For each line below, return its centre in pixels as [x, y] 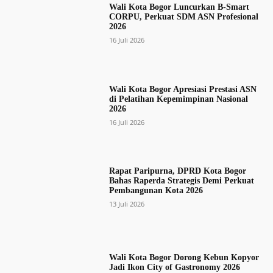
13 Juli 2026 [126, 204]
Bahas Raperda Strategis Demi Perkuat [181, 180]
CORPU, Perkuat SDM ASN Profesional [183, 17]
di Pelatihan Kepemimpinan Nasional [178, 99]
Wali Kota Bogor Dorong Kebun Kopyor [184, 258]
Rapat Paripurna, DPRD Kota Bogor [177, 171]
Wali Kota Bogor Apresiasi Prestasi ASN [183, 89]
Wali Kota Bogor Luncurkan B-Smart [179, 7]
